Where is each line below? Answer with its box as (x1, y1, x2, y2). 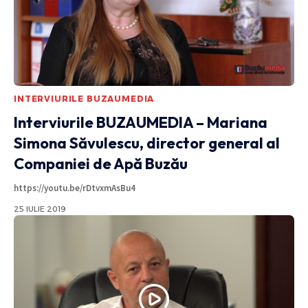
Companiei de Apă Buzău (14, 153, 188, 173)
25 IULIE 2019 (14, 203, 66, 214)
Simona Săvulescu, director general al (14, 133, 280, 153)
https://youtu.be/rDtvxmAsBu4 (14, 181, 140, 194)
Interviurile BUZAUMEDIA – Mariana (14, 112, 267, 132)
